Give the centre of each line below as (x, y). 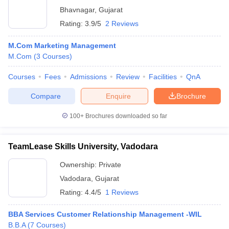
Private (110, 165)
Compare (45, 96)
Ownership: (79, 165)
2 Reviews (122, 24)
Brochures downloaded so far (125, 116)
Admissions (88, 77)
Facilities (163, 77)
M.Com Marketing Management (62, 45)
